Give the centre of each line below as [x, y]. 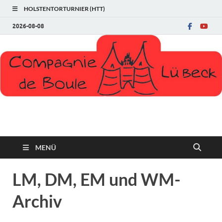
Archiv [37, 201]
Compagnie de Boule [110, 130]
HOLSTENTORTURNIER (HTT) [64, 9]
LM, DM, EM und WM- [96, 179]
